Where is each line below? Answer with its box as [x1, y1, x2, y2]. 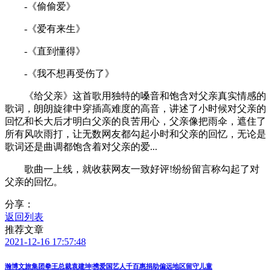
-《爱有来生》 [5, 23, 85, 34]
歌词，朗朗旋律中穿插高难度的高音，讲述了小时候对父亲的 [5, 103, 266, 114]
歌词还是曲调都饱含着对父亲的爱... [5, 141, 157, 152]
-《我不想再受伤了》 [5, 68, 114, 79]
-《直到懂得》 [5, 45, 85, 56]
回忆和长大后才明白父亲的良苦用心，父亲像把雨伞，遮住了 [5, 116, 266, 126]
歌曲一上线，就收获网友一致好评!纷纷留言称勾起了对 [5, 163, 260, 174]
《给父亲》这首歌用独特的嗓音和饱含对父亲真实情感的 [5, 90, 266, 101]
